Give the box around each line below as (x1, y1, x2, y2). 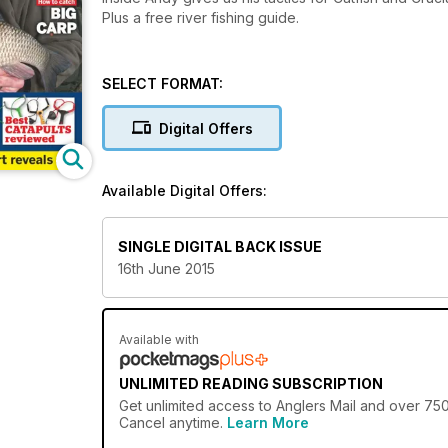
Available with (119, 332, 199, 348)
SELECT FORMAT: (102, 75, 223, 92)
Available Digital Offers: (102, 182, 267, 199)
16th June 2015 (118, 260, 215, 278)
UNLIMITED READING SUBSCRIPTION (119, 375, 383, 393)
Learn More (227, 414, 309, 432)
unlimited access (146, 397, 255, 415)
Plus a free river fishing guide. (102, 9, 299, 26)
